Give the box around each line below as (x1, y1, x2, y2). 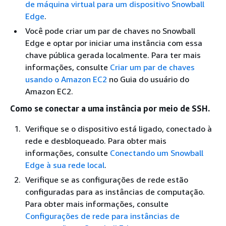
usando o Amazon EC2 (25, 74, 107, 84)
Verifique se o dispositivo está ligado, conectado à (25, 124, 212, 134)
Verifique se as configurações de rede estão (25, 175, 188, 185)
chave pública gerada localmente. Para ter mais (25, 50, 201, 60)
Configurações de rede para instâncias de (25, 211, 180, 221)
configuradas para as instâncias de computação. (25, 187, 205, 197)
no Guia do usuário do (107, 74, 189, 84)
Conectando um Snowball (110, 148, 203, 158)
